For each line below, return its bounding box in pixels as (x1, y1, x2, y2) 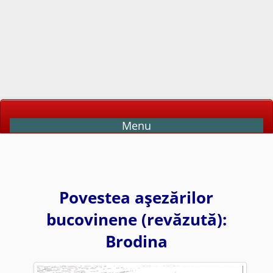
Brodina (105, 230, 168, 252)
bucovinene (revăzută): (46, 208, 227, 230)
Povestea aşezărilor (59, 186, 214, 208)
